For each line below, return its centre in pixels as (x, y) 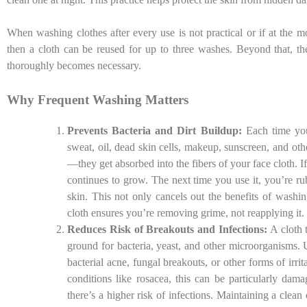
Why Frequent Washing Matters (98, 100)
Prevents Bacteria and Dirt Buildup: (155, 131)
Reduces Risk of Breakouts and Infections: (167, 230)
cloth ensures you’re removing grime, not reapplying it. (186, 213)
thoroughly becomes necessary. (74, 66)
